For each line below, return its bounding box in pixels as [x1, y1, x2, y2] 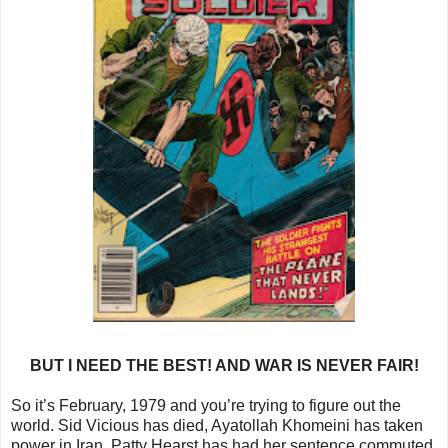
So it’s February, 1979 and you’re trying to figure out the [11, 397, 401, 415]
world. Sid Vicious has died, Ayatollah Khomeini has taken [11, 417, 423, 435]
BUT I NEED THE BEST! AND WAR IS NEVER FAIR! [29, 357, 419, 375]
